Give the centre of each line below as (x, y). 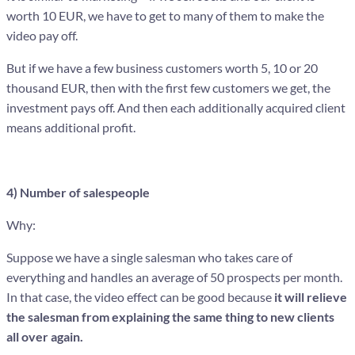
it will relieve (311, 296)
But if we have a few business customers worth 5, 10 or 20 (162, 67)
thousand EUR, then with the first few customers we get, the (168, 87)
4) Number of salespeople (78, 192)
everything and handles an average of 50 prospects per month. (174, 277)
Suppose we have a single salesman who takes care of (149, 257)
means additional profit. (71, 127)
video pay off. (42, 35)
